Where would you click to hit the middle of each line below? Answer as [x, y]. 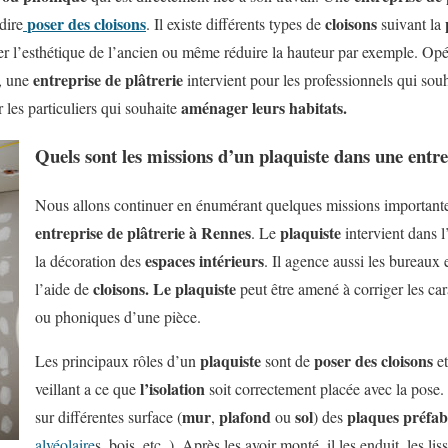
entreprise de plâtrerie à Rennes [143, 232]
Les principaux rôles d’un [117, 360]
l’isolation [172, 388]
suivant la [411, 23]
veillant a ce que [87, 388]
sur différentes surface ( [108, 416]
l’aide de [64, 288]
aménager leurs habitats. [262, 107]
